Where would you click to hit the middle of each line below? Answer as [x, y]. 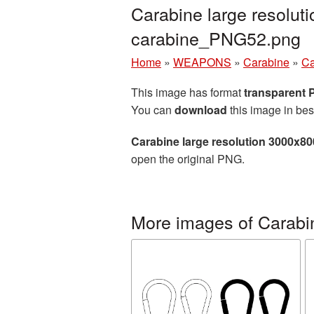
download [201, 110]
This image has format [187, 92]
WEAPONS [202, 62]
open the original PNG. [188, 159]
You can [153, 110]
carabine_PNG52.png [216, 38]
